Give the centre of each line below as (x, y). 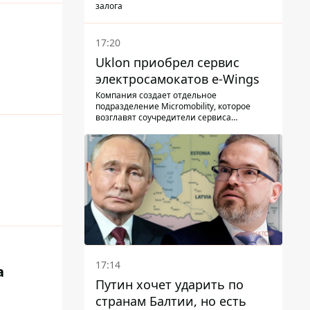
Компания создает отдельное (156, 95)
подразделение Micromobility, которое (173, 106)
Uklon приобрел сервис (167, 62)
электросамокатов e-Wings (177, 79)
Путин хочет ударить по (170, 285)
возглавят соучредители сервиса (163, 117)
